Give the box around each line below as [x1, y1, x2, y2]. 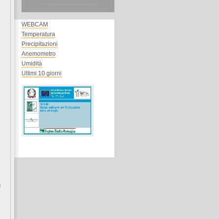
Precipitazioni [22, 41, 58, 47]
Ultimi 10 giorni [22, 70, 62, 77]
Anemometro [22, 50, 56, 57]
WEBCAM [22, 21, 48, 28]
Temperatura [22, 31, 55, 38]
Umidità [22, 60, 42, 67]
